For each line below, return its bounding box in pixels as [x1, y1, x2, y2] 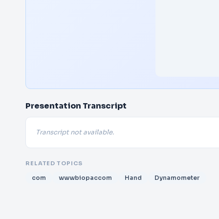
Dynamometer [154, 174, 200, 181]
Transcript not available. [36, 128, 114, 136]
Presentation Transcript [25, 101, 127, 111]
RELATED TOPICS [25, 160, 83, 167]
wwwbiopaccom [59, 174, 112, 181]
